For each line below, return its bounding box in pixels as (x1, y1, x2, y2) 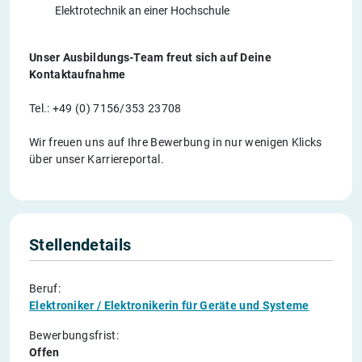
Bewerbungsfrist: (29, 328, 119, 342)
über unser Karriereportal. (29, 152, 164, 166)
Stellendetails (29, 234, 132, 255)
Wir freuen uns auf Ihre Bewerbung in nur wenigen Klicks (29, 135, 322, 149)
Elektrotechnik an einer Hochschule (55, 3, 229, 17)
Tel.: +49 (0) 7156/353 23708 (29, 101, 182, 115)
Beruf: (29, 281, 61, 295)
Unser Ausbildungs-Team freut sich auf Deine (29, 50, 271, 64)
